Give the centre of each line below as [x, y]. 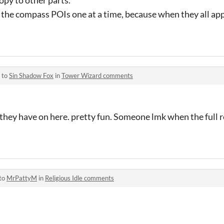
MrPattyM [22, 178]
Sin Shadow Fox [31, 75]
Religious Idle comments [79, 178]
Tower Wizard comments [97, 75]
